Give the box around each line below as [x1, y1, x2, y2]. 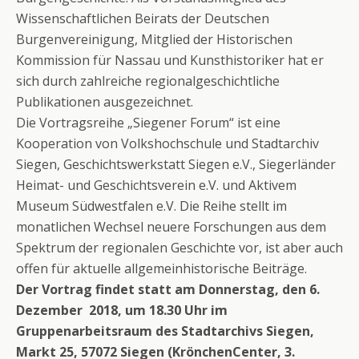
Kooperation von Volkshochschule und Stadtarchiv [16, 134, 319, 152]
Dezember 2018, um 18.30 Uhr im [16, 301, 228, 319]
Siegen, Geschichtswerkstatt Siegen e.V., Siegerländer [16, 155, 336, 173]
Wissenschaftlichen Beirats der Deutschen [16, 9, 269, 27]
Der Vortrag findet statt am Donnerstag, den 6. [16, 280, 320, 298]
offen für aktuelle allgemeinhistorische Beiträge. [16, 259, 307, 277]
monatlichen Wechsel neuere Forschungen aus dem [16, 217, 326, 236]
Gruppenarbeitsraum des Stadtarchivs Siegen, [16, 321, 314, 340]
